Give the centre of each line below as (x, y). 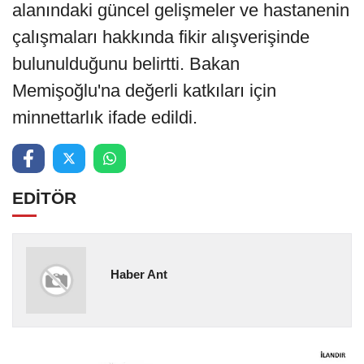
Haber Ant (139, 274)
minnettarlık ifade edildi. (105, 117)
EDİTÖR (44, 197)
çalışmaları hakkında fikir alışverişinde (161, 37)
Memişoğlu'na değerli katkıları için (144, 90)
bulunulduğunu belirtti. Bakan (126, 63)
